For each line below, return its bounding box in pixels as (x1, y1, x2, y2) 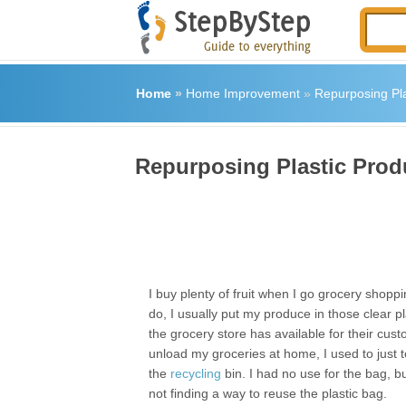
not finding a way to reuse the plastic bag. (149, 386, 388, 401)
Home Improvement (185, 86, 300, 101)
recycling (170, 366, 222, 381)
